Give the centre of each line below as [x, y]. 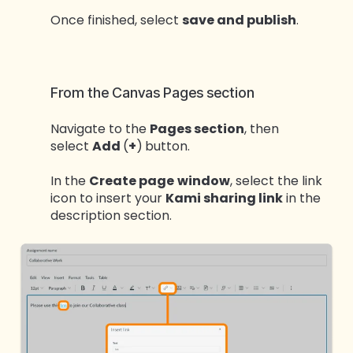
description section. [111, 216]
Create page [132, 181]
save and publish [239, 20]
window [204, 181]
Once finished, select [116, 20]
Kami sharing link [224, 199]
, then [262, 129]
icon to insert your [108, 199]
